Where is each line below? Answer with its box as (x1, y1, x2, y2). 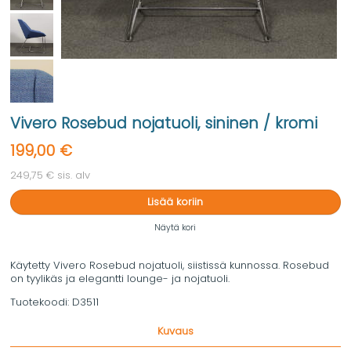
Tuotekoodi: (10, 295, 72, 310)
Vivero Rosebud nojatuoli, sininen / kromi (10, 112, 317, 134)
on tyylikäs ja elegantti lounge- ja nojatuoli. (10, 271, 230, 287)
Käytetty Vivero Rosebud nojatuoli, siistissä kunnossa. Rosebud (10, 258, 329, 273)
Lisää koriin (147, 194, 204, 210)
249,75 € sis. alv (10, 167, 90, 183)
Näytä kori (154, 222, 197, 234)
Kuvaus (157, 324, 194, 339)
